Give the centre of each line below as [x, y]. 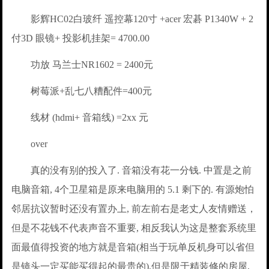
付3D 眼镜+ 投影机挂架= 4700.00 [81, 38]
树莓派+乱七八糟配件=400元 [82, 91]
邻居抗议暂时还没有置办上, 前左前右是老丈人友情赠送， [134, 209]
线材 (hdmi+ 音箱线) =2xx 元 [80, 117]
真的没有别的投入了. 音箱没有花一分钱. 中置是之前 [132, 170]
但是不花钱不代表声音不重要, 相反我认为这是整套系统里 [134, 228]
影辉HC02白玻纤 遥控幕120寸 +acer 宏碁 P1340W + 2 [133, 19]
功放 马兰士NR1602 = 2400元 [83, 65]
